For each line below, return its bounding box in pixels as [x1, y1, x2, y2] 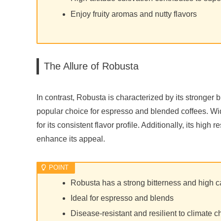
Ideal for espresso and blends [71, 193, 174, 202]
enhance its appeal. [37, 134, 105, 143]
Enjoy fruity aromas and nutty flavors [71, 9, 197, 18]
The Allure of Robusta [44, 61, 139, 72]
